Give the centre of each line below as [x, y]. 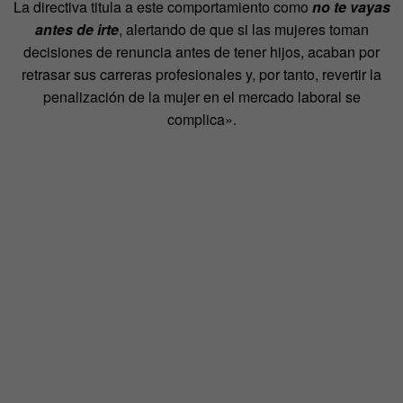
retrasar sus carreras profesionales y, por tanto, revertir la [201, 74]
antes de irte [76, 29]
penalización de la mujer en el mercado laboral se [201, 96]
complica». [201, 119]
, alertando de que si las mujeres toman [243, 29]
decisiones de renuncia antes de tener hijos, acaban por [201, 51]
